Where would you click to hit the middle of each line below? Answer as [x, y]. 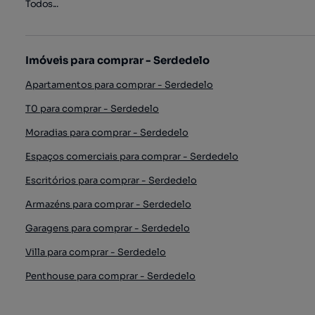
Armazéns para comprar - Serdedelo [108, 204]
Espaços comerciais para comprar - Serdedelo [132, 156]
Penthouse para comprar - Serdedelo [110, 276]
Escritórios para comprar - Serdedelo [111, 180]
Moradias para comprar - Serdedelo [107, 132]
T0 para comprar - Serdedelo [92, 108]
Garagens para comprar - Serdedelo [108, 228]
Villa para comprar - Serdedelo [96, 252]
